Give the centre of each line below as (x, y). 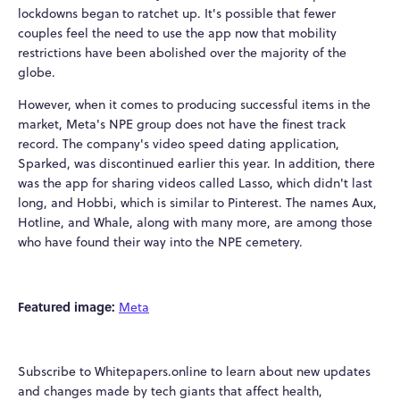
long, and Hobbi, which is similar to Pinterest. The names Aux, (197, 203)
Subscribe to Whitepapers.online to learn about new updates (194, 372)
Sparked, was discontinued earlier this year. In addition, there (196, 164)
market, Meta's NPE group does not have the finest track (182, 125)
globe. (37, 73)
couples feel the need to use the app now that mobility (177, 33)
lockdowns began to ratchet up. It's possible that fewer (177, 14)
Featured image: (68, 307)
